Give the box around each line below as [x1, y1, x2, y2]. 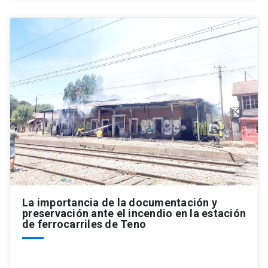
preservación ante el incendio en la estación [22, 207, 246, 220]
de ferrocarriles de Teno [22, 218, 146, 231]
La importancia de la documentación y [22, 196, 217, 209]
